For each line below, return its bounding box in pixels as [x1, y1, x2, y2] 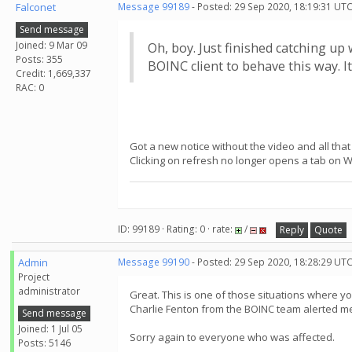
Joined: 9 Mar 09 [16, 38, 87, 52]
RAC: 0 [16, 80, 44, 94]
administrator [18, 284, 80, 298]
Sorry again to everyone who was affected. [130, 330, 335, 344]
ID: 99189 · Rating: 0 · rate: [118, 222, 235, 236]
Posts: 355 [16, 52, 63, 66]
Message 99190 [118, 255, 189, 269]
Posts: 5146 [18, 335, 71, 350]
